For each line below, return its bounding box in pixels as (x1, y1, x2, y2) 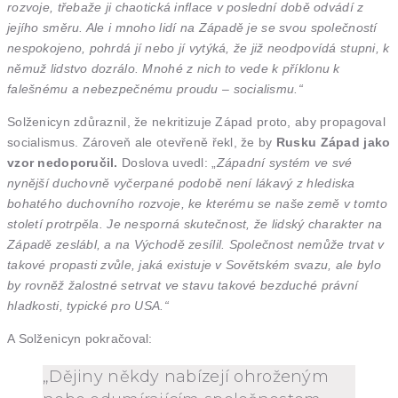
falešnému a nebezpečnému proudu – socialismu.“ (7, 82, 303, 96)
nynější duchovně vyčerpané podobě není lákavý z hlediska (7, 176, 355, 190)
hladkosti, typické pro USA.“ (7, 298, 169, 313)
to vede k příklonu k (225, 61, 340, 76)
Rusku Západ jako (272, 135, 391, 149)
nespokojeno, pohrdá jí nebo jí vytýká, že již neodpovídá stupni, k (7, 41, 390, 55)
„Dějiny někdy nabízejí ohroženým (43, 367, 329, 386)
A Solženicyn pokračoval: (7, 331, 153, 346)
